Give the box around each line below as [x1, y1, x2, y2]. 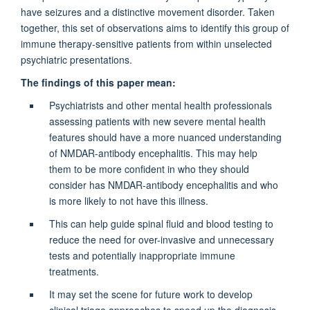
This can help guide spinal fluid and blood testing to [48, 216, 273, 230]
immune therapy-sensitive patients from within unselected [21, 36, 272, 51]
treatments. [48, 264, 99, 278]
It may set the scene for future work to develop [48, 286, 253, 301]
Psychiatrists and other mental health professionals [48, 98, 272, 112]
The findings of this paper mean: [21, 75, 176, 89]
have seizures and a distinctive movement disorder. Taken [21, 4, 275, 19]
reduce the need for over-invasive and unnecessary [48, 232, 274, 246]
